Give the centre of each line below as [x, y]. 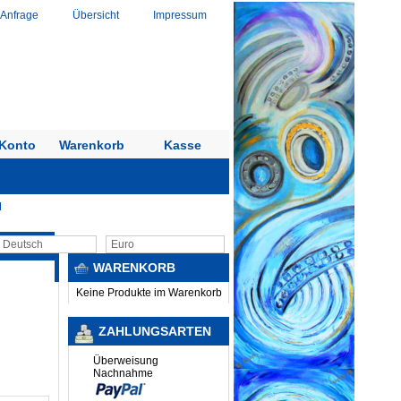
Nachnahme [123, 373]
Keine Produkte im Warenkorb [149, 293]
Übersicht [96, 15]
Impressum [180, 15]
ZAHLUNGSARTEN [155, 331]
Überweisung [126, 361]
